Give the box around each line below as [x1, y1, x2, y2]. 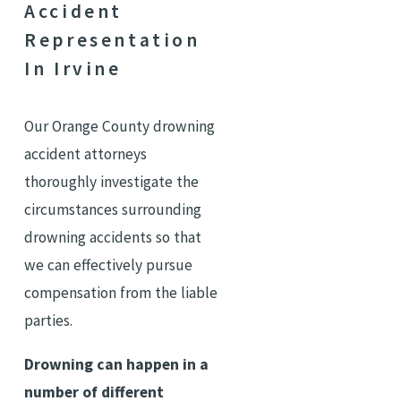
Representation [24, 28, 200, 53]
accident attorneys [24, 144, 148, 165]
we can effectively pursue [24, 255, 193, 276]
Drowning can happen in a [24, 354, 209, 374]
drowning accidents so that [24, 227, 202, 248]
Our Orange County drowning [24, 116, 216, 137]
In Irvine [24, 56, 122, 81]
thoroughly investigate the [24, 172, 200, 192]
